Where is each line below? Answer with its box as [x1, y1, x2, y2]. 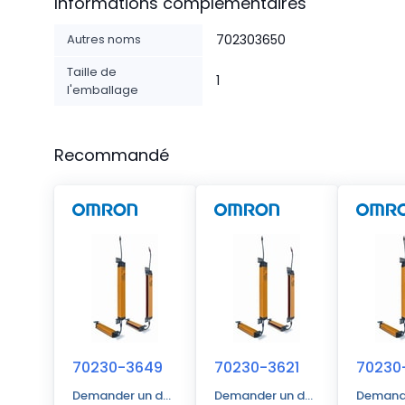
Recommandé [54, 144, 169, 166]
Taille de [67, 63, 117, 80]
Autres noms [67, 31, 141, 48]
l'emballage [67, 81, 138, 99]
